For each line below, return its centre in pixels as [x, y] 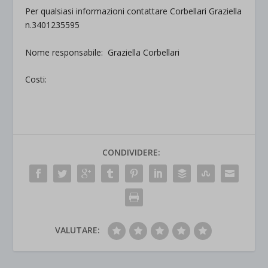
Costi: [36, 79]
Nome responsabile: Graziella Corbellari [103, 52]
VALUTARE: [77, 230]
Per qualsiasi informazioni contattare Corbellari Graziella [134, 11]
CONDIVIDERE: [131, 152]
